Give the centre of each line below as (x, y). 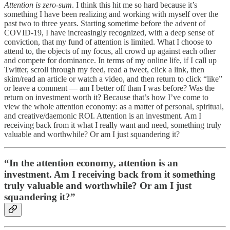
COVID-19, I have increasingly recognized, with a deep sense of (109, 32)
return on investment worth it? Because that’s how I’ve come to (106, 97)
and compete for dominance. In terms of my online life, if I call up (110, 60)
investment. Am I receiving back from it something (110, 175)
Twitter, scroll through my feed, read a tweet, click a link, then (104, 69)
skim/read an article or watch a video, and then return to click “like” (113, 79)
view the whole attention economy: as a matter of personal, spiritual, (114, 106)
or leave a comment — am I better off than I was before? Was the (109, 88)
